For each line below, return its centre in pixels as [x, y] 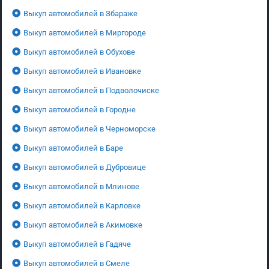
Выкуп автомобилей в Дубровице [85, 167]
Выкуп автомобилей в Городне [80, 109]
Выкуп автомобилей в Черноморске [89, 128]
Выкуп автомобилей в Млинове [81, 186]
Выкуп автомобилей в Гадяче [77, 244]
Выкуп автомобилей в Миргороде [85, 32]
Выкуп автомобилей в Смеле [77, 263]
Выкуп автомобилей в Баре [73, 148]
